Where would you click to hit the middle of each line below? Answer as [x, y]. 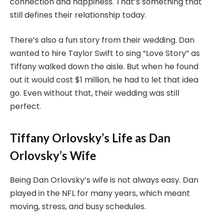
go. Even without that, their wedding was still [95, 93]
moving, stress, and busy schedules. [78, 206]
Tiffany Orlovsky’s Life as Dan [90, 137]
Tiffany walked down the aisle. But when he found [104, 67]
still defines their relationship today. [78, 15]
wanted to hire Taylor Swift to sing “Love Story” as [105, 54]
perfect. [26, 107]
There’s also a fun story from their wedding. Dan [102, 40]
